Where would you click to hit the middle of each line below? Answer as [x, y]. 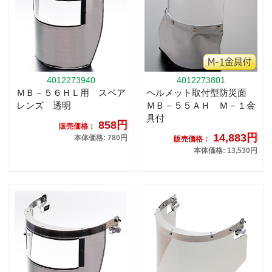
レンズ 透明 [44, 106]
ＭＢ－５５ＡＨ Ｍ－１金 [201, 106]
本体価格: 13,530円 [226, 151]
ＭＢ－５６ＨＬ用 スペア [71, 93]
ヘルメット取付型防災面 [201, 93]
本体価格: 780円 [101, 138]
